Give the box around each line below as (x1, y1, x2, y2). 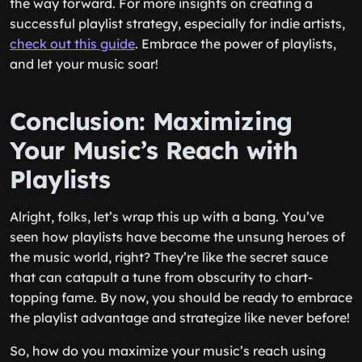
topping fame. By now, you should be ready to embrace (10, 289, 352, 305)
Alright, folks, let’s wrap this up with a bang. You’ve (10, 208, 324, 225)
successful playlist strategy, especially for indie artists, (10, 15, 345, 32)
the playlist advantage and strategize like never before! (10, 309, 350, 326)
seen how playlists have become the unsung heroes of (10, 229, 345, 245)
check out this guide (10, 36, 135, 52)
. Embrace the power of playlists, (135, 36, 336, 52)
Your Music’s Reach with (10, 135, 298, 166)
